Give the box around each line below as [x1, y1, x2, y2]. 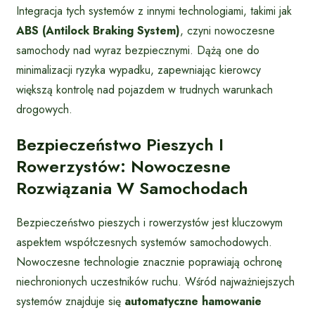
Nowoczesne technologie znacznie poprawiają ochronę [16, 253, 282, 270]
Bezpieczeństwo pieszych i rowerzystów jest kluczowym [16, 214, 283, 231]
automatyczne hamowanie [124, 292, 262, 309]
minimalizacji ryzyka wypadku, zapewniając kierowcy [16, 61, 261, 78]
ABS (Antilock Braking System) [16, 22, 180, 39]
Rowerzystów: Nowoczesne [16, 153, 231, 179]
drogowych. [16, 101, 72, 117]
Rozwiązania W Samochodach [16, 175, 248, 200]
